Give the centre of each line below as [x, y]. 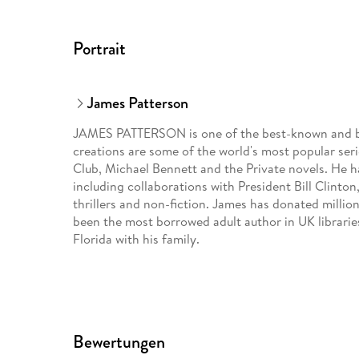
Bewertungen [119, 342]
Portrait [100, 49]
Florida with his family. [137, 239]
